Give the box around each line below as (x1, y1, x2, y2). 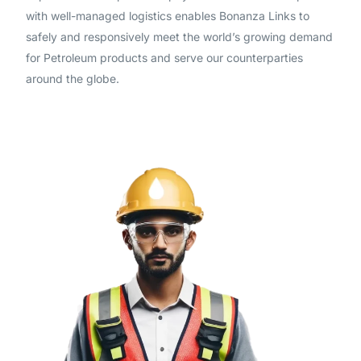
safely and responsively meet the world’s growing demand (26, 30, 334, 44)
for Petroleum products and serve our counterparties (26, 51, 304, 64)
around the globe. (26, 72, 120, 85)
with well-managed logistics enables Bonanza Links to (26, 9, 310, 23)
